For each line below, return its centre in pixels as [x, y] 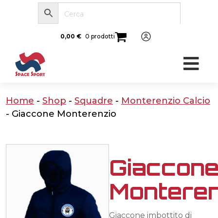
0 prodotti [100, 36]
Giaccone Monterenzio [64, 114]
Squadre [94, 100]
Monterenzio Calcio [166, 100]
